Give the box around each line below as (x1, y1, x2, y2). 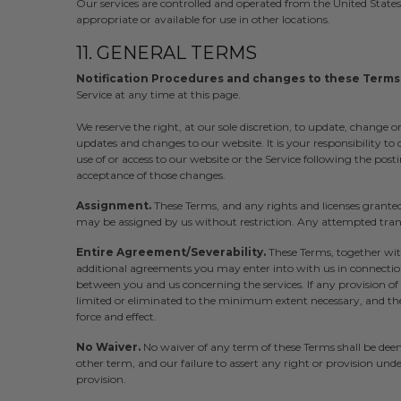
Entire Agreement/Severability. (75, 245, 266, 260)
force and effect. (75, 310, 157, 324)
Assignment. (75, 199, 151, 213)
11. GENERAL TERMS (75, 42, 257, 64)
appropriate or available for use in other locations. (75, 13, 330, 27)
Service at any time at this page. (75, 88, 241, 102)
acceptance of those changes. (75, 168, 226, 183)
